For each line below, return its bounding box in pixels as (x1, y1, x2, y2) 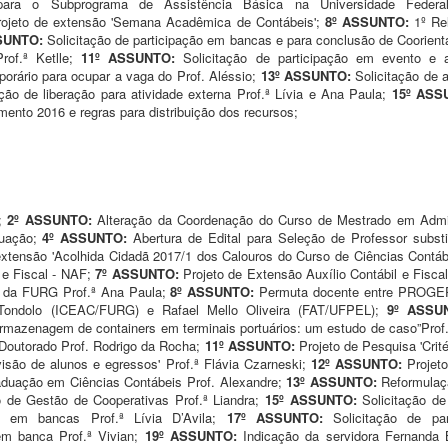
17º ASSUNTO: (226, 407, 334, 427)
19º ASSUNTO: (144, 425, 244, 445)
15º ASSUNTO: (265, 389, 363, 409)
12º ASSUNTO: (310, 353, 407, 373)
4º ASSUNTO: (42, 227, 134, 247)
